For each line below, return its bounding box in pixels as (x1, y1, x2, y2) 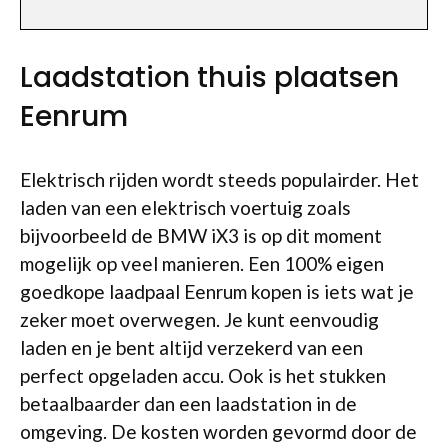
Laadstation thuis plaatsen (20, 58, 399, 97)
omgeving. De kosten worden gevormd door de (20, 420, 417, 443)
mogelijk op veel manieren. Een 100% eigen (20, 252, 384, 275)
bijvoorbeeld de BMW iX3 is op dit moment (20, 224, 382, 247)
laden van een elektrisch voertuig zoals (20, 196, 351, 219)
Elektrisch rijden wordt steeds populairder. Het (20, 168, 419, 191)
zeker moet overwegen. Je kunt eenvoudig (20, 308, 379, 331)
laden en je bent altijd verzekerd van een (20, 336, 363, 359)
